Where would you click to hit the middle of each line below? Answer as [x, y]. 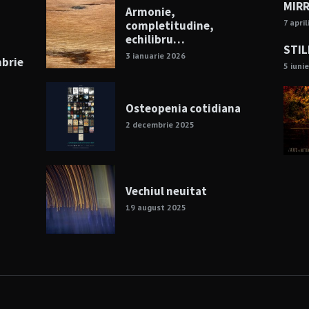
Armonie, [151, 12]
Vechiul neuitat [167, 191]
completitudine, [170, 26]
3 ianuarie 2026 [156, 56]
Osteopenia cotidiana [183, 109]
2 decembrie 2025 [160, 125]
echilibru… [156, 40]
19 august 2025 [156, 208]
